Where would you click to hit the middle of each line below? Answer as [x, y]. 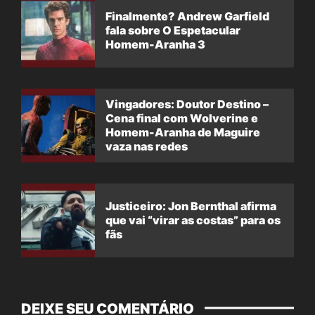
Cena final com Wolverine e [182, 118]
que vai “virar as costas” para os [193, 220]
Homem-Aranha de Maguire [183, 133]
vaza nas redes [147, 147]
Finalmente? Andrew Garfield [187, 17]
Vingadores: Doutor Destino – [187, 104]
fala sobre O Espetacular [173, 31]
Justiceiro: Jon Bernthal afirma [191, 206]
